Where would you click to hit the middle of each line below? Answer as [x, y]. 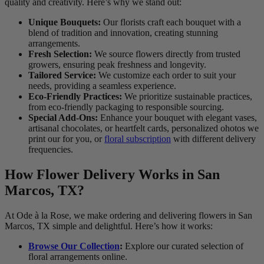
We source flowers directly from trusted [166, 54]
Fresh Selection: [60, 54]
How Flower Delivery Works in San [112, 175]
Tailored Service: [62, 75]
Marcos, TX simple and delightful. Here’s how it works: [109, 226]
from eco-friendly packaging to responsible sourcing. [126, 107]
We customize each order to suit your [166, 75]
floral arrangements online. [78, 257]
